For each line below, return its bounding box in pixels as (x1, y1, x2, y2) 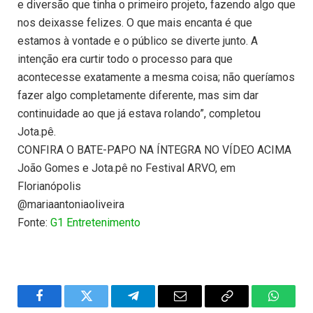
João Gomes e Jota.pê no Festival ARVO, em (17, 161, 235, 175)
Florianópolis (17, 180, 81, 194)
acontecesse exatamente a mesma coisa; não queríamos (17, 71, 295, 85)
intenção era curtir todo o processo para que (17, 52, 233, 66)
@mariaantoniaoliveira (17, 198, 124, 212)
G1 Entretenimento (50, 216, 140, 230)
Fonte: (17, 216, 50, 230)
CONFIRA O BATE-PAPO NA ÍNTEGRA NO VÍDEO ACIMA (17, 143, 291, 157)
